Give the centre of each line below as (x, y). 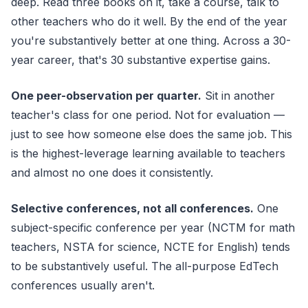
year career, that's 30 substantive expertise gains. (141, 60)
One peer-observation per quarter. (106, 96)
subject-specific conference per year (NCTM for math (153, 228)
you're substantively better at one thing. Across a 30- (151, 41)
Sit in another (238, 96)
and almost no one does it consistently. (112, 173)
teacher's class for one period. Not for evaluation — (148, 115)
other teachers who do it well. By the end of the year (149, 21)
